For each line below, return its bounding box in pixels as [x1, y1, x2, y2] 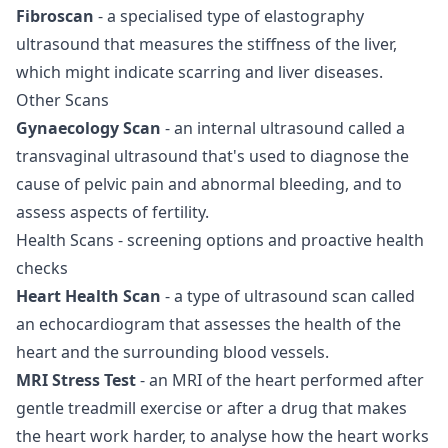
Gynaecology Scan [16, 116, 161, 139]
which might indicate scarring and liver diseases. [16, 60, 387, 83]
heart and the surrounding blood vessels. [16, 340, 333, 363]
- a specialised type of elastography [94, 4, 364, 27]
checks [16, 256, 68, 279]
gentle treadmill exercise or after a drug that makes [16, 396, 407, 419]
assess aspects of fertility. [16, 200, 213, 223]
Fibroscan [16, 4, 94, 27]
